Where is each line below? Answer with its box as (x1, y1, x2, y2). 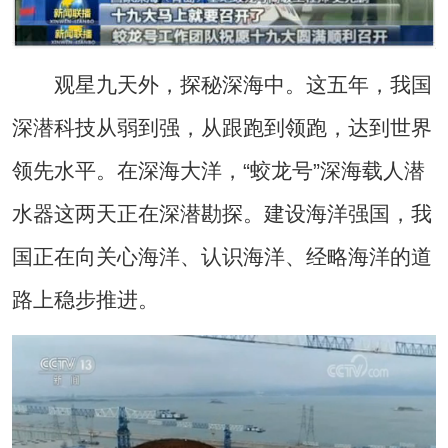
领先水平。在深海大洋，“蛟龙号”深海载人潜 (11, 159, 425, 183)
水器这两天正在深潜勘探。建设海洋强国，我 (11, 202, 432, 226)
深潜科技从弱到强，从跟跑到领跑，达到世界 (11, 116, 432, 140)
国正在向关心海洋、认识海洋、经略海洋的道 (11, 245, 432, 269)
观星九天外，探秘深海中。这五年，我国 (11, 73, 432, 97)
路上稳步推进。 (11, 288, 159, 312)
